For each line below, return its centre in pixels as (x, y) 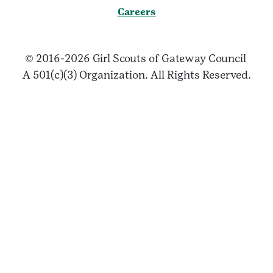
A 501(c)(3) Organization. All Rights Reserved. (136, 75)
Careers (136, 12)
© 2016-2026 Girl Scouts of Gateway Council (136, 58)
